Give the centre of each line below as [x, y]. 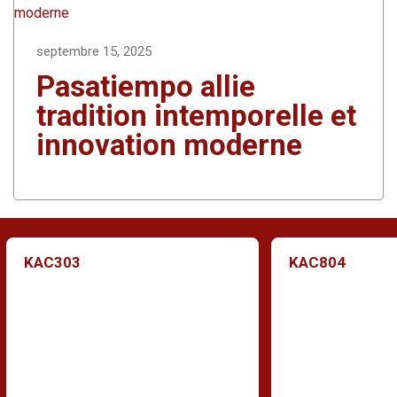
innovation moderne [169, 144]
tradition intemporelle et [196, 115]
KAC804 [317, 262]
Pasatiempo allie [146, 86]
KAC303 [52, 262]
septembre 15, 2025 [94, 51]
